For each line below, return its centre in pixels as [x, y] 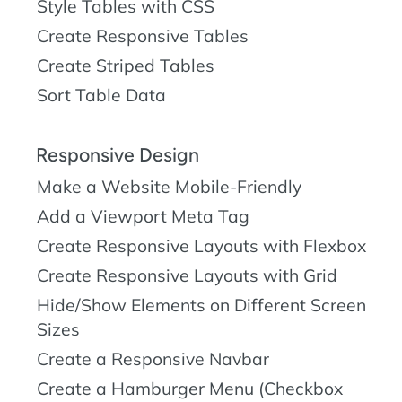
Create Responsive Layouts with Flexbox [201, 245]
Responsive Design [118, 154]
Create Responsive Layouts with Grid [187, 275]
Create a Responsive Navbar [153, 358]
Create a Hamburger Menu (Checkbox [190, 388]
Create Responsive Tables [143, 36]
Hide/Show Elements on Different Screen [201, 305]
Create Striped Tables [126, 66]
